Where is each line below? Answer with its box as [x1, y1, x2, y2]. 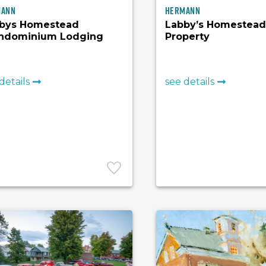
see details [165, 76, 215, 87]
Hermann [165, 4, 200, 18]
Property [165, 31, 210, 42]
